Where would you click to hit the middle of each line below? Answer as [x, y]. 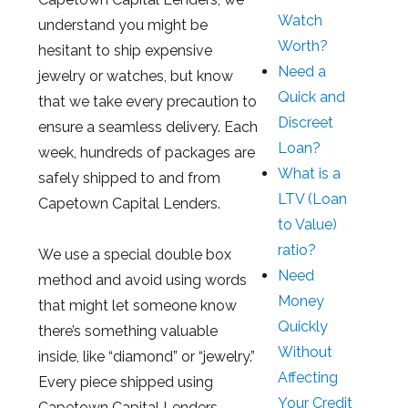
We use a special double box [134, 254]
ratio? [297, 250]
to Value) [308, 224]
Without [306, 352]
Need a [302, 71]
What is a [310, 173]
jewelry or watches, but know [135, 76]
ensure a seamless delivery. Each [148, 127]
